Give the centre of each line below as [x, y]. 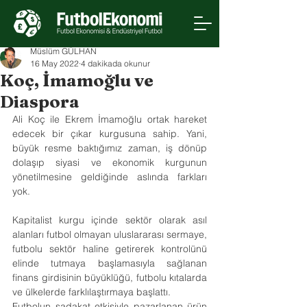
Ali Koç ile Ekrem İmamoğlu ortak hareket [110, 119]
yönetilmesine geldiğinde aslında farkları [110, 177]
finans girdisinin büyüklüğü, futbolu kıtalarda [110, 278]
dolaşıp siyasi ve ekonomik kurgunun [110, 162]
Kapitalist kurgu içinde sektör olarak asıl [110, 220]
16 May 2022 [54, 63]
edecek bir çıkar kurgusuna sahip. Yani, [110, 134]
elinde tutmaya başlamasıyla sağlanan [110, 263]
